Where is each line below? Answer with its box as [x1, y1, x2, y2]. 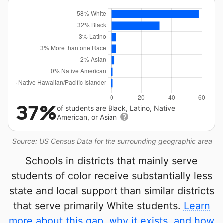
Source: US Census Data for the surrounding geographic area [12, 137, 212, 145]
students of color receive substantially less [11, 170, 212, 182]
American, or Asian [57, 113, 119, 121]
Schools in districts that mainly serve [25, 155, 198, 167]
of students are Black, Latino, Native [57, 104, 175, 112]
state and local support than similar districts [9, 185, 214, 197]
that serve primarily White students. [13, 200, 184, 212]
